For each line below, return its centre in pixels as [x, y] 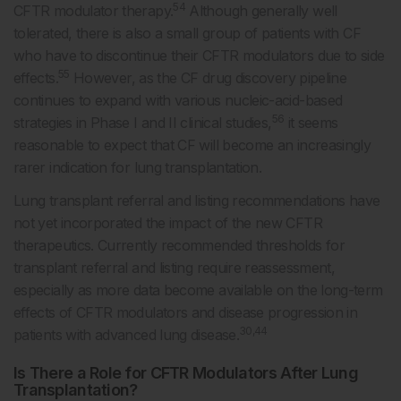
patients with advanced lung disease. [126, 335]
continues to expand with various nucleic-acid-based [178, 101]
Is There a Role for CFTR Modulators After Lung [186, 373]
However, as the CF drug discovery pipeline [208, 78]
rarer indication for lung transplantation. [138, 168]
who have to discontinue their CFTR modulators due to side [199, 56]
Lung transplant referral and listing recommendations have [197, 201]
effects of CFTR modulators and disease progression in [186, 313]
